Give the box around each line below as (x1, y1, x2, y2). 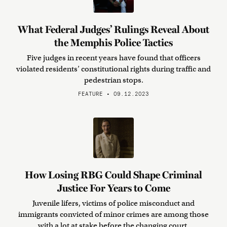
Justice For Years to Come (57, 182, 170, 194)
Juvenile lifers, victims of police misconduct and (32, 199, 195, 208)
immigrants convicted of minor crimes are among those (18, 210, 209, 219)
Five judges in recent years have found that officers (26, 53, 201, 62)
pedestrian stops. (84, 75, 143, 85)
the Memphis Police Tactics (54, 36, 173, 49)
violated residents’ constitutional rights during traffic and (16, 64, 211, 73)
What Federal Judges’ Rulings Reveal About (18, 23, 209, 35)
